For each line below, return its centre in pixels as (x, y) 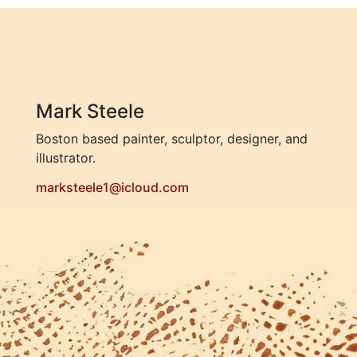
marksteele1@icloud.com (112, 187)
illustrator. (66, 158)
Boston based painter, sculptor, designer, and (172, 139)
